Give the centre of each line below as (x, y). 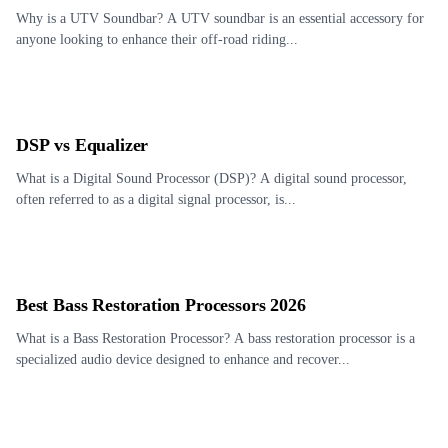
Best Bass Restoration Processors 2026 (161, 305)
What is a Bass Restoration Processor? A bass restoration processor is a (215, 338)
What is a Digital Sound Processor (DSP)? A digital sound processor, (211, 178)
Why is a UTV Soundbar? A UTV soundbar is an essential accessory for (220, 18)
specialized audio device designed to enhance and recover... (183, 359)
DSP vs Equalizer (82, 145)
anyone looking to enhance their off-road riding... (157, 39)
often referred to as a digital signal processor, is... (156, 199)
